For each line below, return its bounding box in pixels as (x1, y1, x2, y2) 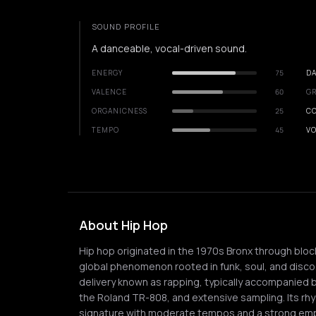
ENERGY (92, 68, 123, 78)
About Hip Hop (79, 217, 168, 233)
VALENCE (92, 87, 127, 97)
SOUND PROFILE (92, 21, 161, 32)
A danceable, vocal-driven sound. (92, 42, 247, 55)
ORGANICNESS (92, 106, 147, 116)
